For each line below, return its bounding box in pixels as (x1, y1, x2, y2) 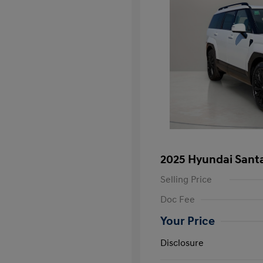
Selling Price (160, 174, 212, 186)
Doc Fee (160, 194, 195, 205)
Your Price (160, 214, 215, 228)
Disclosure (160, 237, 204, 249)
